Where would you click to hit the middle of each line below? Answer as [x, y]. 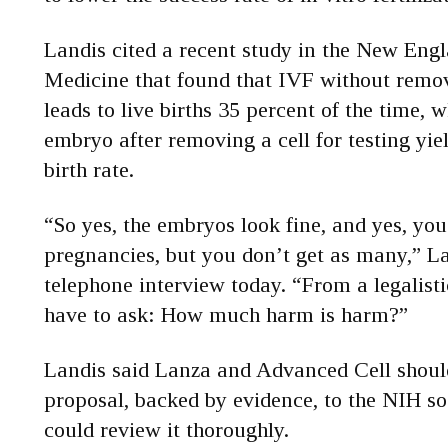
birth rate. [89, 169]
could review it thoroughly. [166, 429]
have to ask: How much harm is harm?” [226, 314]
